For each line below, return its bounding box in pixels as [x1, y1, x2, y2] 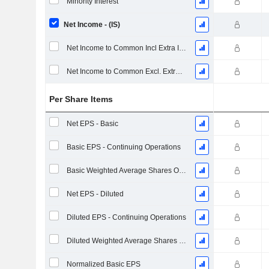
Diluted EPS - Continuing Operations [66, 213, 186, 222]
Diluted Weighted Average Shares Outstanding [178, 237, 186, 245]
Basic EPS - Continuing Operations [66, 143, 181, 151]
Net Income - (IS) [63, 20, 120, 29]
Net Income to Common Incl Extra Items [178, 44, 186, 52]
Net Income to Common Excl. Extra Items [175, 67, 183, 76]
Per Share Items [49, 94, 113, 104]
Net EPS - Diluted [66, 190, 124, 198]
